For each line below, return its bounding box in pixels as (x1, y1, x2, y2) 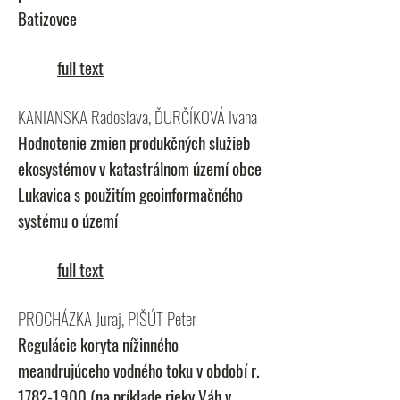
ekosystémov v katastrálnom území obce (18, 155, 262, 180)
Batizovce (18, 5, 77, 30)
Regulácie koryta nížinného (18, 331, 179, 356)
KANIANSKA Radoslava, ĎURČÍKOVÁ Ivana (18, 104, 257, 129)
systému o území (18, 207, 118, 232)
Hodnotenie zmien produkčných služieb (18, 129, 251, 154)
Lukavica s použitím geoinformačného (18, 181, 243, 206)
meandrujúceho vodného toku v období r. (18, 357, 260, 382)
